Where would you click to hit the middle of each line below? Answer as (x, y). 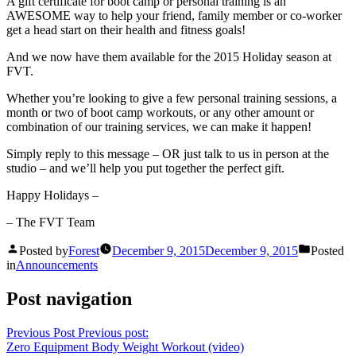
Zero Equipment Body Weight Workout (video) (125, 347)
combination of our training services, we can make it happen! (159, 127)
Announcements (57, 265)
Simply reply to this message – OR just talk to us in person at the (168, 154)
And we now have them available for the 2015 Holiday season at (169, 57)
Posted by (44, 251)
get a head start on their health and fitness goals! (126, 30)
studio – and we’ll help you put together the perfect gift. (145, 168)
